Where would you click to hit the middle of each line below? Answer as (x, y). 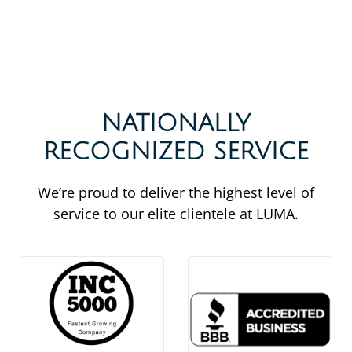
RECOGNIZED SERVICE (176, 152)
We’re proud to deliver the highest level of (176, 192)
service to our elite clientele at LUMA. (176, 214)
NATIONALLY (176, 124)
